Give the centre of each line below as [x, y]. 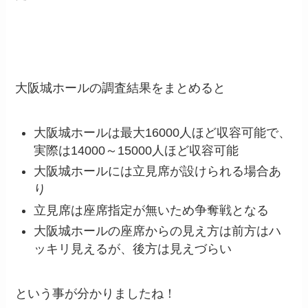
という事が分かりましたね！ [96, 293]
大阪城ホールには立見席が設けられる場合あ [158, 172]
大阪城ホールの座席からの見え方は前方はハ [158, 231]
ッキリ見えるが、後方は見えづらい [133, 249]
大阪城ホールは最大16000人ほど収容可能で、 [163, 132]
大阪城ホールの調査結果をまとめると [121, 88]
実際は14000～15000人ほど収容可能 [136, 150]
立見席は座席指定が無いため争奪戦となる [152, 210]
